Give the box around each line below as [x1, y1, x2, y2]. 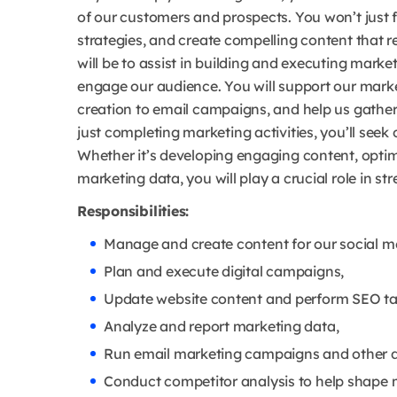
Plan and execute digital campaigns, [104, 261, 345, 280]
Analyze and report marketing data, [104, 316, 339, 335]
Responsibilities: [77, 201, 190, 220]
